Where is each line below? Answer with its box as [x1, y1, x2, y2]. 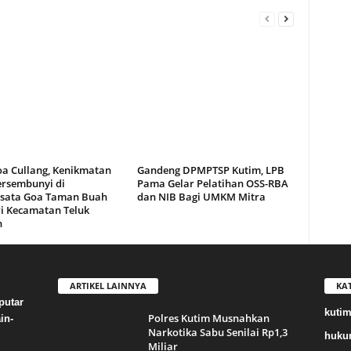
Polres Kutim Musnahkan [147, 310, 270, 325]
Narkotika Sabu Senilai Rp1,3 [147, 324, 288, 339]
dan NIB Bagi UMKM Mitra [136, 190, 266, 204]
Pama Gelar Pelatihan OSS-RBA [136, 176, 288, 190]
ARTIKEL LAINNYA [69, 279, 147, 291]
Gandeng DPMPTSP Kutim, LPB [136, 163, 284, 177]
